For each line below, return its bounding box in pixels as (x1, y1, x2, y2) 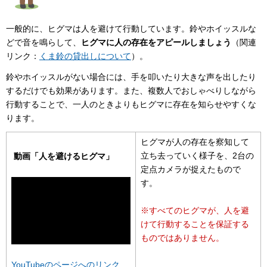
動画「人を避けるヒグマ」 (11, 151, 114, 162)
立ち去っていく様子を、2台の (141, 151, 254, 161)
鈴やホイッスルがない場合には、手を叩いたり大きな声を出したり (6, 72, 256, 82)
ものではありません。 (141, 233, 224, 243)
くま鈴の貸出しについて (39, 51, 131, 61)
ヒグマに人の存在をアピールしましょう (81, 38, 231, 48)
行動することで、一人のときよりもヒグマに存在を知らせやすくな (6, 99, 256, 109)
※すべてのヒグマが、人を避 (141, 206, 249, 216)
